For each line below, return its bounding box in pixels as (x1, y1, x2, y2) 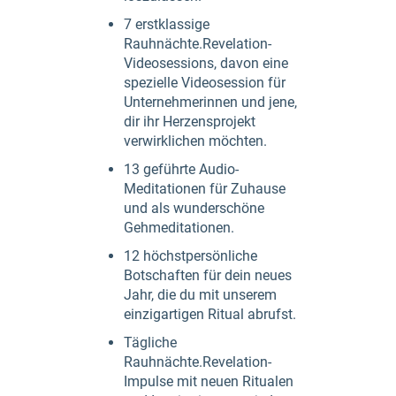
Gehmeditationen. (124, 219, 234, 236)
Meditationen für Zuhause (124, 180, 286, 197)
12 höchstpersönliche (124, 247, 257, 264)
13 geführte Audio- (124, 161, 239, 178)
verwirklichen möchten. (124, 133, 267, 149)
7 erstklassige (124, 16, 209, 33)
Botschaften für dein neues (124, 267, 292, 284)
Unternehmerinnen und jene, (124, 94, 297, 110)
